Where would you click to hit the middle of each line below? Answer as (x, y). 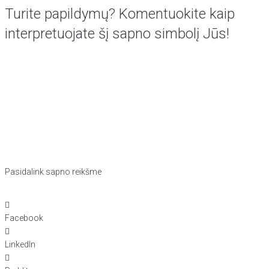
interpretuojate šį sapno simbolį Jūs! (117, 33)
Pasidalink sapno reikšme (53, 172)
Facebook (24, 218)
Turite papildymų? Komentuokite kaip (120, 14)
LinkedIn (20, 244)
